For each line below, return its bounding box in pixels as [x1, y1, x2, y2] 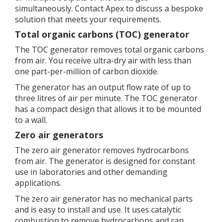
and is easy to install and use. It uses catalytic [15, 204, 181, 215]
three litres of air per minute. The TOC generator [15, 93, 198, 104]
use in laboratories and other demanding [15, 166, 167, 177]
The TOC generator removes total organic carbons [15, 44, 204, 55]
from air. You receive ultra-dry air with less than [15, 55, 191, 66]
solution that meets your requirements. [15, 14, 161, 25]
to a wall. [15, 114, 47, 125]
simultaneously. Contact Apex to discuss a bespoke [15, 3, 203, 14]
